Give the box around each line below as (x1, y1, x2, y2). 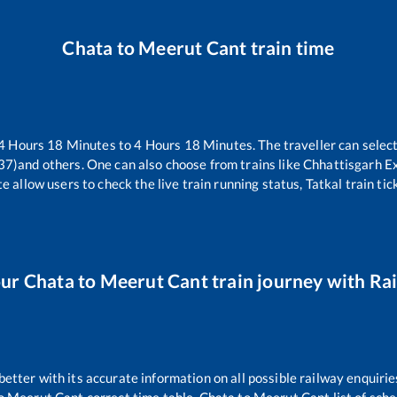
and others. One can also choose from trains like (18, 155, 300, 172)
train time (246, 35, 335, 58)
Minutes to (63, 136, 135, 152)
